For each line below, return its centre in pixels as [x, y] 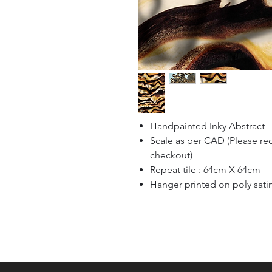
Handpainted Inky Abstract [207, 126]
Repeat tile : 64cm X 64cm [206, 170]
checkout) [171, 155]
